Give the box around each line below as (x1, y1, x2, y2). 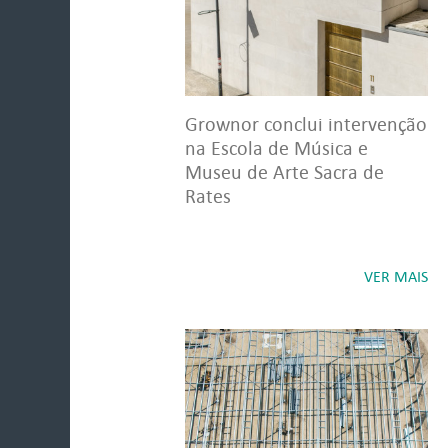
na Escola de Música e (185, 136, 368, 160)
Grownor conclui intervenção (185, 112, 427, 136)
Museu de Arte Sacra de (185, 160, 384, 184)
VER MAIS (364, 267, 428, 286)
